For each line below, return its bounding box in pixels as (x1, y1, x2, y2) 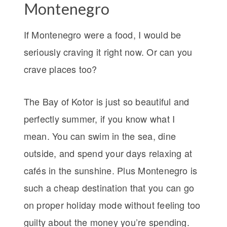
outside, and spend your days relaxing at (23, 146, 193, 160)
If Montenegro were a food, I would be (23, 28, 181, 42)
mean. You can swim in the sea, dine (23, 129, 176, 143)
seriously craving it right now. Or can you (23, 45, 193, 59)
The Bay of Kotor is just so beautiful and (23, 95, 190, 108)
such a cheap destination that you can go (23, 181, 195, 195)
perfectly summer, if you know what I (23, 112, 175, 126)
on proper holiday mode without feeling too (23, 198, 201, 212)
